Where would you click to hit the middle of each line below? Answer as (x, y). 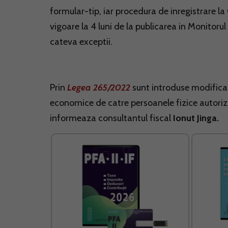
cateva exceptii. (81, 42)
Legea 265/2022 (99, 88)
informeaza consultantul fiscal (110, 118)
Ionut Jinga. (196, 118)
